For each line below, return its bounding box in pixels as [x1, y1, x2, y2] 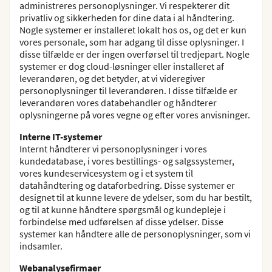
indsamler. [19, 240, 63, 252]
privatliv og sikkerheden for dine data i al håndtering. [19, 12, 234, 24]
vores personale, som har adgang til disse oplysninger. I [19, 36, 244, 48]
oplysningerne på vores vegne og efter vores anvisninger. [19, 109, 250, 121]
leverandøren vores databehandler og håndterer [19, 97, 217, 109]
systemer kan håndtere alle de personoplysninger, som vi [19, 228, 251, 240]
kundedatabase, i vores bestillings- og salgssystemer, [19, 155, 234, 167]
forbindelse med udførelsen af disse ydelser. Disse [19, 216, 223, 228]
